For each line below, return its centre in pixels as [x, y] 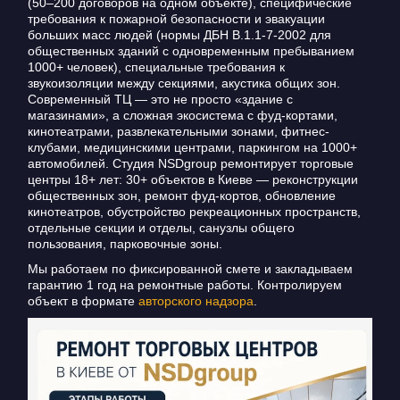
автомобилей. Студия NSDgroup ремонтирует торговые [190, 163]
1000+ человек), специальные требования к [156, 67]
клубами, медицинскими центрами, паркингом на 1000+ [192, 147]
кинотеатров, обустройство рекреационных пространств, [194, 211]
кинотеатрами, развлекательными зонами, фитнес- [178, 131]
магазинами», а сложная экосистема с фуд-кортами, [182, 115]
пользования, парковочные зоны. [125, 243]
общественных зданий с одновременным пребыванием [191, 50]
